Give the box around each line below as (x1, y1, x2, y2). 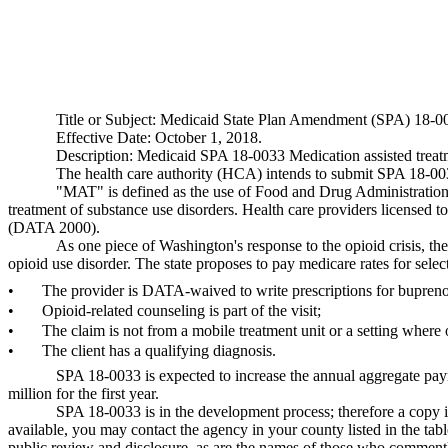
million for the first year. (8, 385, 159, 402)
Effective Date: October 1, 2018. (56, 129, 262, 146)
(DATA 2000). (8, 219, 100, 236)
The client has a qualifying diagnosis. (42, 342, 276, 359)
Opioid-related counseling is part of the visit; (42, 302, 321, 319)
